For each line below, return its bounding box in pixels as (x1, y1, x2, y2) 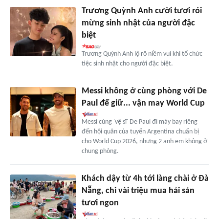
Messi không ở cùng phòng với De (81, 87, 207, 96)
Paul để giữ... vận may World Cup (81, 99, 205, 109)
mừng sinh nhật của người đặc (81, 19, 195, 28)
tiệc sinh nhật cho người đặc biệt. (81, 60, 173, 68)
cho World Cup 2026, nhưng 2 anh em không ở (81, 138, 207, 146)
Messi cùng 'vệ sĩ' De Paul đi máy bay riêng (81, 118, 197, 126)
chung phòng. (81, 148, 119, 155)
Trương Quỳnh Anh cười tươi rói (81, 6, 202, 16)
